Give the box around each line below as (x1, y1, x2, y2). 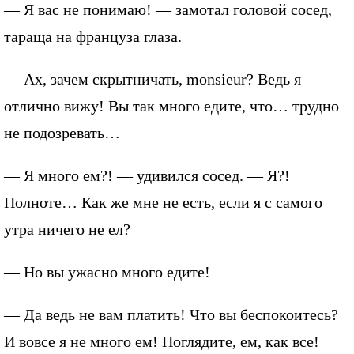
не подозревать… (4, 123, 120, 141)
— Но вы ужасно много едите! (4, 262, 210, 281)
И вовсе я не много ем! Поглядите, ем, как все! (4, 332, 319, 350)
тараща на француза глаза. (4, 27, 182, 45)
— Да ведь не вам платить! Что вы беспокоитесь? (4, 305, 338, 323)
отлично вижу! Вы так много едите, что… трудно (4, 96, 339, 115)
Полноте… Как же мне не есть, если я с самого (4, 193, 322, 211)
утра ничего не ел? (4, 220, 130, 238)
